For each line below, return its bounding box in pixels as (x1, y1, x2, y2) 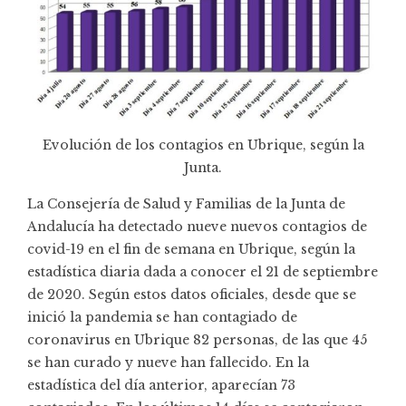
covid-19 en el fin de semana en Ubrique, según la (27, 240, 355, 257)
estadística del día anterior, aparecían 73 (27, 376, 295, 393)
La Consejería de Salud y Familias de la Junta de (27, 195, 345, 212)
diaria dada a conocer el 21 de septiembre (96, 263, 378, 280)
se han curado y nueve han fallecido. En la (27, 353, 309, 371)
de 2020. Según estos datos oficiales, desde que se (27, 285, 356, 303)
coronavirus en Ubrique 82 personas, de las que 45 (27, 331, 367, 348)
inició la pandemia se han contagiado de (27, 308, 297, 325)
